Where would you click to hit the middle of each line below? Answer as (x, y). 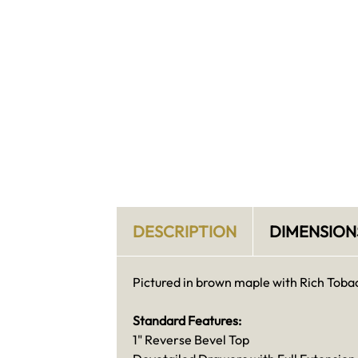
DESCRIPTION (184, 232)
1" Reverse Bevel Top (191, 339)
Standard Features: (187, 320)
